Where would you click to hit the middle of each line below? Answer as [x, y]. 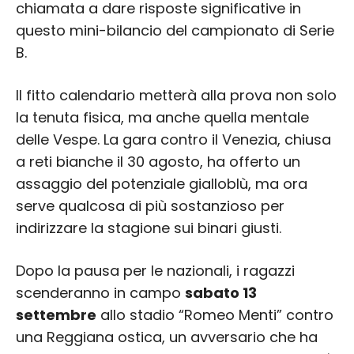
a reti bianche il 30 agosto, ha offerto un [158, 161]
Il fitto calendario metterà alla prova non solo [176, 95]
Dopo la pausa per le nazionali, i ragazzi [155, 270]
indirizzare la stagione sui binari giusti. [149, 228]
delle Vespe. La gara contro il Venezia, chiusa [173, 139]
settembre [56, 314]
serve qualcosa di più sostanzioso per [150, 205]
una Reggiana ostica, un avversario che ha [167, 337]
